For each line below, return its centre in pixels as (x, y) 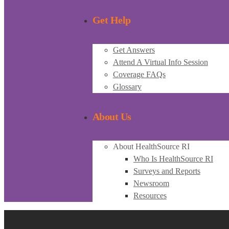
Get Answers (134, 50)
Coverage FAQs (139, 74)
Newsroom (151, 183)
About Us (112, 117)
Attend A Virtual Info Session (160, 62)
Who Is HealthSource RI (173, 158)
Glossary (127, 86)
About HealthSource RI (151, 146)
